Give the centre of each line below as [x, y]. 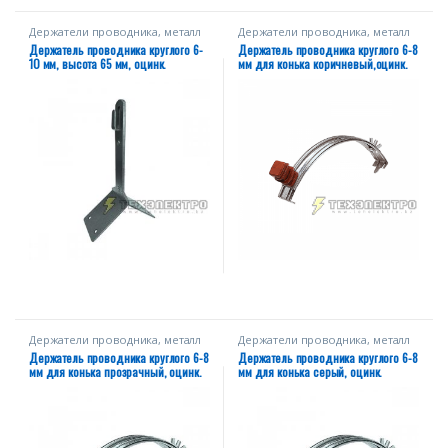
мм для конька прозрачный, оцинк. [115, 372]
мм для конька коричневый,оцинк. [323, 63]
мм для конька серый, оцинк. [310, 372]
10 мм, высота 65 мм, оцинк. [98, 63]
